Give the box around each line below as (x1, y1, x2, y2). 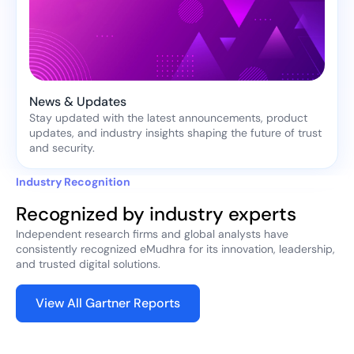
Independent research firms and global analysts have (16, 227, 288, 242)
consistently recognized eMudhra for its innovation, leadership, (16, 242, 335, 257)
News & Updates (29, 93, 126, 111)
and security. (29, 141, 95, 156)
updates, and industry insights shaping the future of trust (29, 126, 322, 141)
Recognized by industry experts (16, 201, 296, 227)
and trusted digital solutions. (16, 257, 160, 272)
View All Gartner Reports (36, 295, 180, 312)
